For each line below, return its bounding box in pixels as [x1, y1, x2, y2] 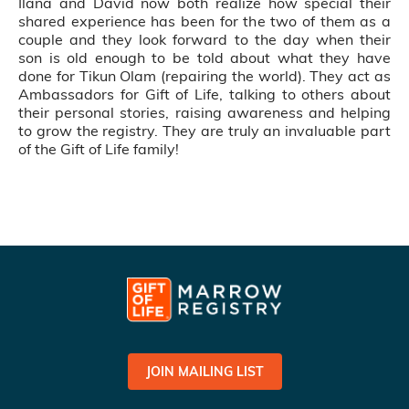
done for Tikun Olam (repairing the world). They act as [18, 67, 391, 85]
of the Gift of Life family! [18, 140, 179, 158]
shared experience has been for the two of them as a [18, 12, 391, 30]
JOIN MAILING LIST [145, 363, 264, 381]
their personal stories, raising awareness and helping [18, 103, 391, 121]
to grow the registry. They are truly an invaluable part [18, 121, 391, 140]
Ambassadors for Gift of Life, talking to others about [18, 85, 391, 103]
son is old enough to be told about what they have [18, 48, 391, 67]
